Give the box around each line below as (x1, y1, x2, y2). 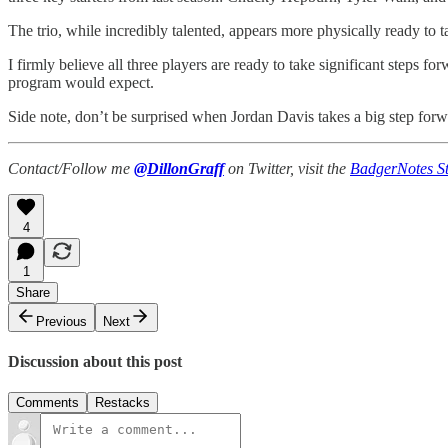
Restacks (95, 395, 150, 411)
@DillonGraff (134, 159, 224, 177)
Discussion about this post (8, 352, 182, 370)
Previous (36, 313, 87, 329)
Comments (16, 395, 79, 411)
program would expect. (8, 73, 154, 91)
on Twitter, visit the (224, 159, 350, 177)
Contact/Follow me (8, 159, 134, 177)
